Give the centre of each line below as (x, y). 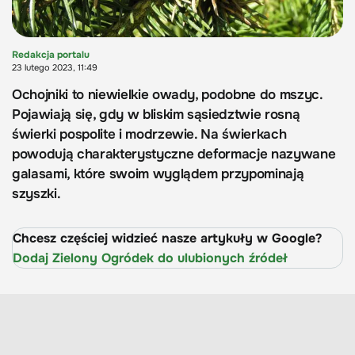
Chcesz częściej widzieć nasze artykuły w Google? (167, 239)
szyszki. (36, 194)
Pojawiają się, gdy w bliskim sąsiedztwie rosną (156, 115)
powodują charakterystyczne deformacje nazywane (174, 155)
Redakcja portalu (51, 55)
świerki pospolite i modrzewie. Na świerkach (149, 135)
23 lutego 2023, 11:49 (55, 68)
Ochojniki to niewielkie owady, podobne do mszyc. (167, 95)
